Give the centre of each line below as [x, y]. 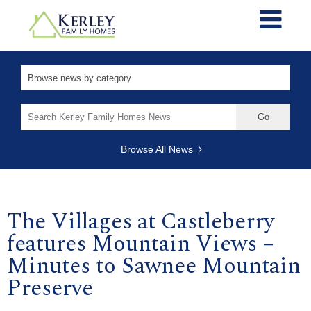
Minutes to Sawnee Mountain [154, 266]
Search [36, 109]
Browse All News [159, 149]
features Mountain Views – [141, 244]
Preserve [50, 288]
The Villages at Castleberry [141, 221]
